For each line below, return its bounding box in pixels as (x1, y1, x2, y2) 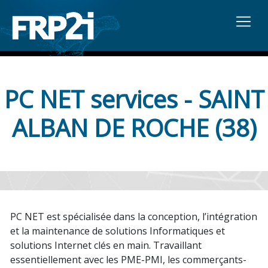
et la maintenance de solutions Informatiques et (10, 224, 225, 237)
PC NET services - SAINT (4, 82, 264, 115)
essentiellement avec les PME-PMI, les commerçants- (10, 252, 246, 266)
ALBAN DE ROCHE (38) (11, 111, 257, 144)
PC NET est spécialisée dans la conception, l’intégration (10, 209, 257, 223)
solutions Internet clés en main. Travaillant (10, 238, 202, 252)
